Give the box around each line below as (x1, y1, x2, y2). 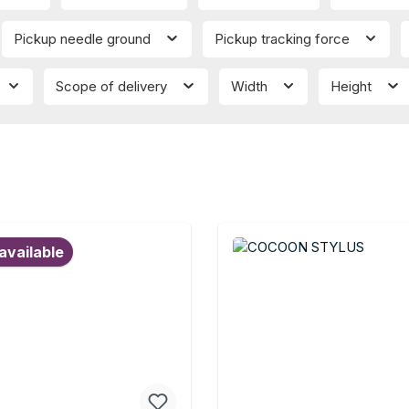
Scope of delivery (56, 78, 171, 96)
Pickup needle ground (14, 30, 154, 48)
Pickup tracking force (214, 30, 353, 48)
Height (330, 78, 375, 96)
